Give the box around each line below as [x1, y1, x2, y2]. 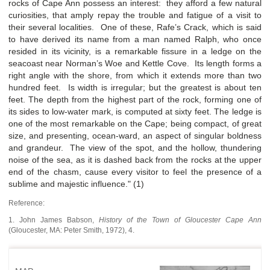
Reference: [8, 198, 46, 207]
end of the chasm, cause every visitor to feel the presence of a [8, 166, 262, 177]
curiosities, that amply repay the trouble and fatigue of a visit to [8, 10, 262, 20]
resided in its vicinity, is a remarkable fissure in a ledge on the [8, 46, 262, 56]
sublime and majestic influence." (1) [8, 178, 144, 189]
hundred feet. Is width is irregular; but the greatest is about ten [8, 82, 262, 92]
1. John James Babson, [8, 215, 99, 224]
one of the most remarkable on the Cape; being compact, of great [8, 118, 262, 128]
